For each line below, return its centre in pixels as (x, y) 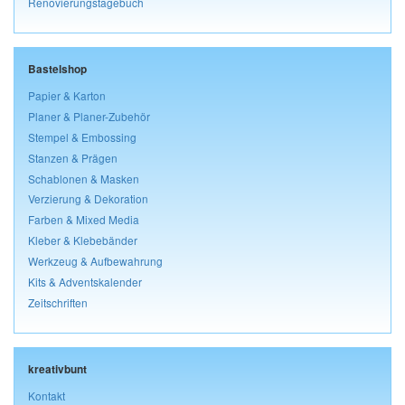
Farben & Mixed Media (84, 220)
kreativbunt (57, 370)
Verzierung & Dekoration (88, 199)
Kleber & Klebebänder (83, 240)
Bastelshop (57, 69)
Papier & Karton (67, 95)
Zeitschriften (58, 303)
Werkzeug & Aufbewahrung (95, 261)
